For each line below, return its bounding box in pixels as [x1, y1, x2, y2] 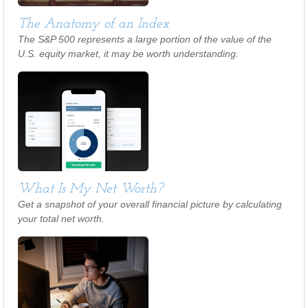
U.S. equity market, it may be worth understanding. [18, 48, 239, 59]
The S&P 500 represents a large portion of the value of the [18, 34, 272, 45]
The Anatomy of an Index [18, 17, 169, 31]
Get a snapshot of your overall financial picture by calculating [18, 199, 282, 210]
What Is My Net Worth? [18, 182, 163, 196]
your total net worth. [18, 213, 104, 224]
